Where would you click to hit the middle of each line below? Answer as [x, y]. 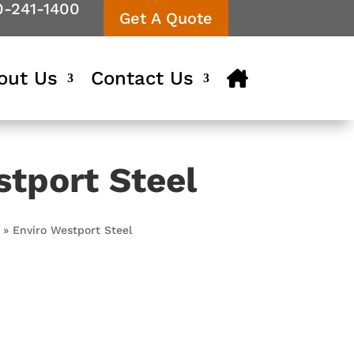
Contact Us [142, 78]
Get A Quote [166, 18]
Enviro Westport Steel [72, 230]
